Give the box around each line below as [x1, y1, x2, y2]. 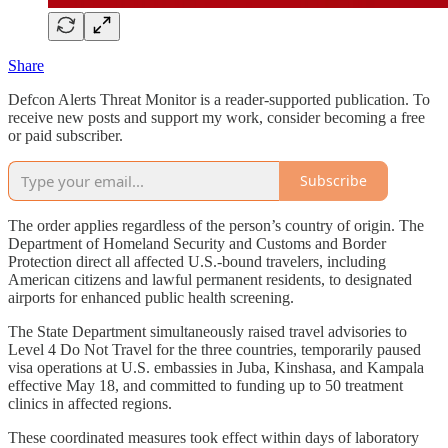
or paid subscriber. [8, 126, 123, 144]
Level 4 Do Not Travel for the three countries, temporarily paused [8, 340, 421, 358]
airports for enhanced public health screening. [8, 288, 294, 306]
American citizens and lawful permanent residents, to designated [8, 270, 412, 288]
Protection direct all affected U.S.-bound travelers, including [8, 252, 386, 270]
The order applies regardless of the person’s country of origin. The [8, 216, 424, 234]
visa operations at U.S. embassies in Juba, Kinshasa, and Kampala [8, 358, 424, 376]
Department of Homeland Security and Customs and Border [8, 234, 386, 252]
